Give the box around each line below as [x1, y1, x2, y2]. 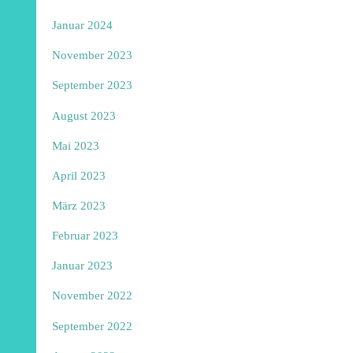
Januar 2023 [52, 258, 113, 273]
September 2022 [52, 318, 133, 333]
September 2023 [52, 78, 133, 92]
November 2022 [52, 288, 133, 303]
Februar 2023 [52, 229, 119, 243]
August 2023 [52, 108, 117, 122]
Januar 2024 [52, 18, 113, 32]
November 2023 [52, 48, 133, 62]
